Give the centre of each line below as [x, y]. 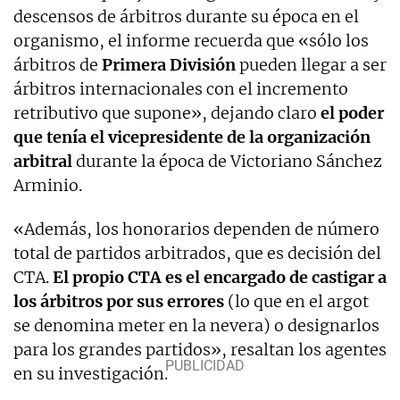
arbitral [43, 161]
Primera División [169, 64]
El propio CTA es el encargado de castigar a [220, 277]
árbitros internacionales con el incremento [181, 88]
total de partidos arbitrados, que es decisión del [197, 253]
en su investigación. [91, 373]
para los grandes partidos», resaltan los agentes [200, 349]
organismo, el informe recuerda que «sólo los [191, 40]
